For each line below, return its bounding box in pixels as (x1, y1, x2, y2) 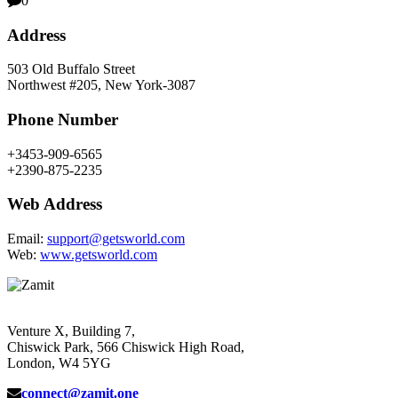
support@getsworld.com (47, 231, 185, 247)
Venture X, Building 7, (7, 323, 135, 339)
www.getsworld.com (40, 247, 157, 263)
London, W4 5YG (7, 355, 111, 371)
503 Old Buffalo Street (7, 61, 135, 77)
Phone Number (7, 109, 118, 129)
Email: (7, 231, 47, 247)
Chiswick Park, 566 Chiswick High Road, (7, 339, 244, 355)
